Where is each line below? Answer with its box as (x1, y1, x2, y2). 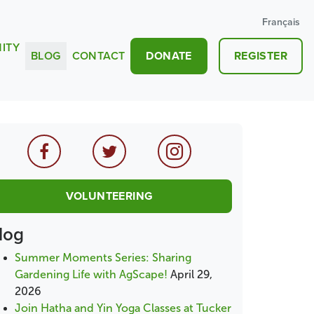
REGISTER (233, 48, 287, 64)
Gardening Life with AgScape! (15, 268, 168, 280)
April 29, (170, 268, 212, 280)
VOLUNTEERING (65, 188, 153, 204)
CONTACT (71, 48, 125, 64)
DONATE (146, 48, 192, 64)
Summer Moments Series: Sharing (15, 252, 191, 264)
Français (262, 15, 300, 29)
